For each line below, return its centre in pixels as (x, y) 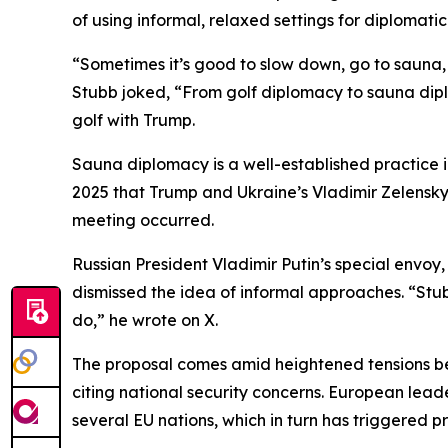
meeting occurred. (143, 220)
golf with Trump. (133, 120)
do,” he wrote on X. (145, 320)
